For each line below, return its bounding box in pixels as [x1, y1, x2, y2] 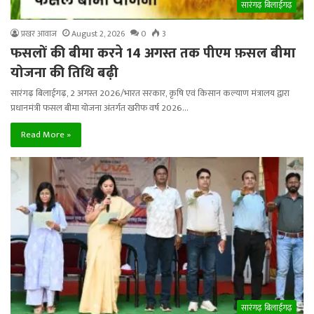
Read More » [21, 127, 71, 143]
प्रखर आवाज [21, 27, 57, 41]
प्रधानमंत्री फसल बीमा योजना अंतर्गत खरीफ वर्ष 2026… [11, 100, 189, 116]
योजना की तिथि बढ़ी [11, 61, 118, 86]
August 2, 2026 [71, 27, 125, 41]
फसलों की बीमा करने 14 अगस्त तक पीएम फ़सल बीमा [11, 41, 296, 66]
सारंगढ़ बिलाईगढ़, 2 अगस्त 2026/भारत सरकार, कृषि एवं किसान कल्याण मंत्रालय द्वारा [11, 86, 289, 102]
